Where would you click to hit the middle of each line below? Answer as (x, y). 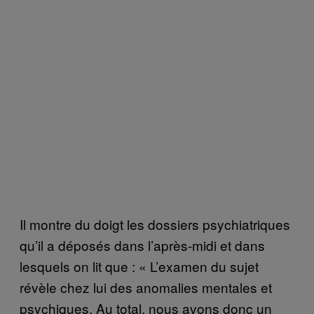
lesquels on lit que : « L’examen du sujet (139, 266)
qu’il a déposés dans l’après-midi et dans (142, 245)
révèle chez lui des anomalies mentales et (146, 287)
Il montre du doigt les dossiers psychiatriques (155, 224)
